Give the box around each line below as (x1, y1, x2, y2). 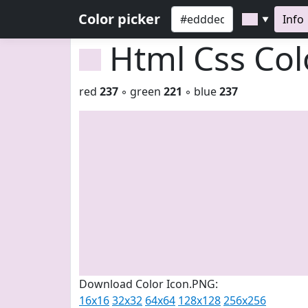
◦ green (118, 84, 164, 99)
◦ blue (182, 84, 219, 99)
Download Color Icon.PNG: (79, 276, 218, 291)
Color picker (78, 10, 160, 28)
